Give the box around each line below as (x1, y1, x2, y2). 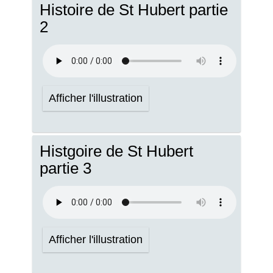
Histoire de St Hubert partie (40, 1, 228, 18)
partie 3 (40, 160, 91, 177)
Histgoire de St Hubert (40, 143, 193, 160)
